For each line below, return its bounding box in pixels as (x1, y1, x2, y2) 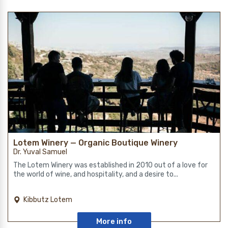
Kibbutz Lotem (23, 195, 72, 205)
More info (96, 217, 132, 226)
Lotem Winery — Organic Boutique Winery (13, 138, 178, 148)
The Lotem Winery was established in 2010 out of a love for (13, 161, 208, 170)
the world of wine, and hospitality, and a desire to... (13, 170, 178, 179)
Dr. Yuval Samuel (13, 148, 67, 157)
